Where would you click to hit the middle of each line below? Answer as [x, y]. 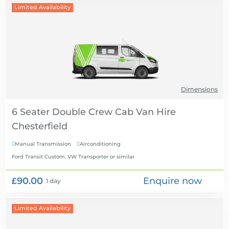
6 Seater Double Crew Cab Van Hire [94, 112]
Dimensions [199, 89]
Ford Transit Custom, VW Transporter [60, 157]
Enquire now [173, 181]
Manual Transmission [43, 144]
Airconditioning [100, 144]
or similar [121, 157]
